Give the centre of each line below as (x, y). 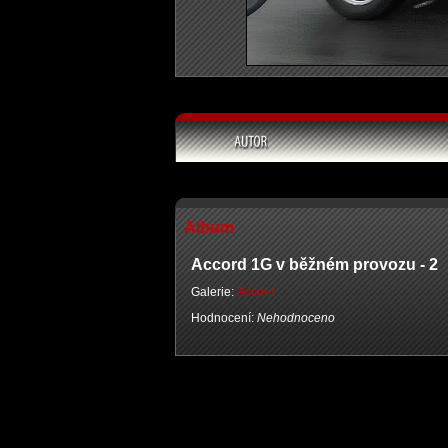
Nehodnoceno (296, 318)
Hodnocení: (224, 318)
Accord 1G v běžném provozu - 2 (314, 264)
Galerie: (214, 292)
